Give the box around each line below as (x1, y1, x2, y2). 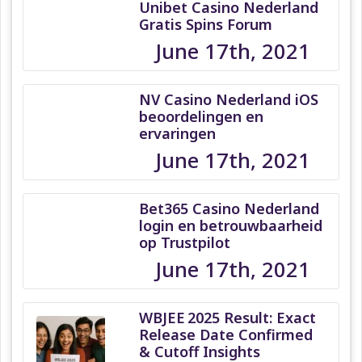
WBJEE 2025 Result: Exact (139, 307, 317, 327)
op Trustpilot (139, 232, 231, 252)
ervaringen (139, 123, 217, 143)
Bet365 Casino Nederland (139, 198, 320, 218)
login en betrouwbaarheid (139, 215, 323, 235)
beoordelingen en (139, 106, 264, 126)
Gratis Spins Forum (139, 14, 273, 34)
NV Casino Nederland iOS (139, 89, 319, 109)
